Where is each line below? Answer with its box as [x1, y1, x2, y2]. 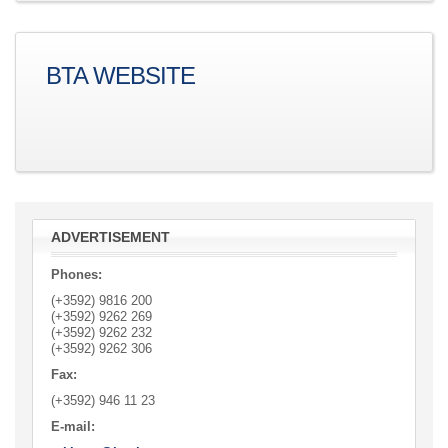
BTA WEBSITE [46, 62, 195, 89]
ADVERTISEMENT [51, 229, 170, 245]
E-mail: [51, 419, 95, 434]
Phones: [51, 267, 102, 282]
